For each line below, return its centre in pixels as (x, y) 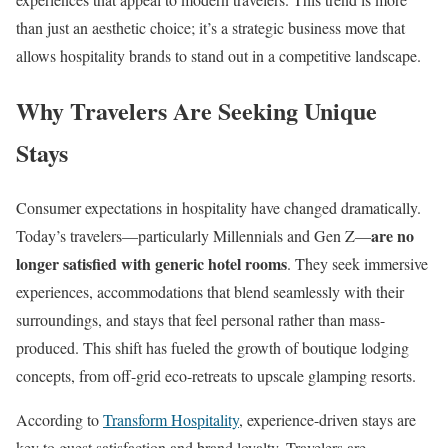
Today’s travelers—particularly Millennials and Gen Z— (193, 235)
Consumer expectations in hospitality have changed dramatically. (218, 207)
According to (59, 419)
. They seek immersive (357, 263)
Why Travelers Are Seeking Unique (196, 110)
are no (392, 235)
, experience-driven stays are (327, 419)
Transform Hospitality (171, 419)
